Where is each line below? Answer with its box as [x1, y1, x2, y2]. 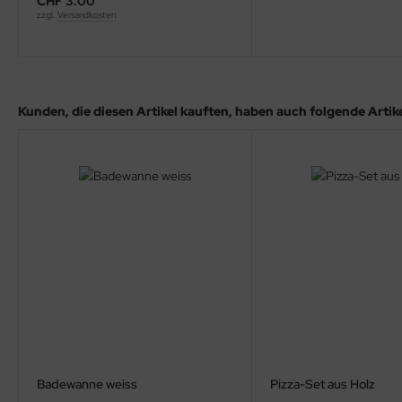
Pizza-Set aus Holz [270, 375, 376, 392]
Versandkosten [57, 9, 116, 22]
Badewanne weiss [37, 375, 137, 392]
